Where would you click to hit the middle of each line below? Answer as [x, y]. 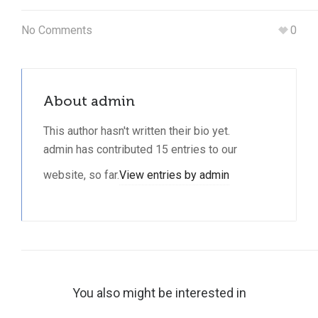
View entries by [159, 175]
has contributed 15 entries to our [155, 149]
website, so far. [81, 175]
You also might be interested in [159, 293]
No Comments [57, 30]
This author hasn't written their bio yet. [137, 131]
